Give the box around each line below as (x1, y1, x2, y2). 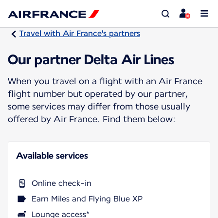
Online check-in (32, 178, 91, 188)
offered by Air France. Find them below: (8, 113, 176, 124)
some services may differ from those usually (8, 101, 190, 111)
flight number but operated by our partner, (8, 88, 188, 99)
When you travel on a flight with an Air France (8, 75, 202, 86)
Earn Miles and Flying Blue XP (32, 194, 143, 203)
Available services (16, 150, 88, 161)
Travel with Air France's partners (19, 29, 140, 38)
